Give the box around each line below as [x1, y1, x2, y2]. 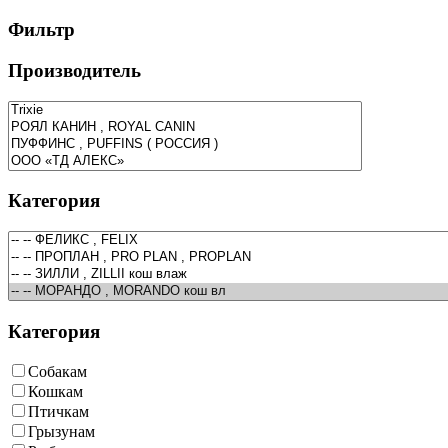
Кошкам [28, 383, 83, 401]
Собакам [28, 363, 87, 381]
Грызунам [28, 423, 95, 441]
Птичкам [28, 403, 89, 421]
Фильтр [8, 19, 75, 41]
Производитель [8, 59, 141, 81]
